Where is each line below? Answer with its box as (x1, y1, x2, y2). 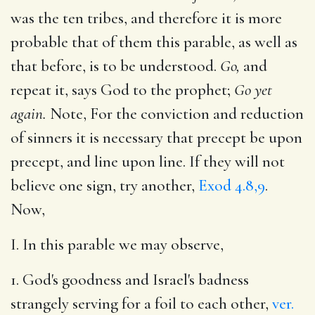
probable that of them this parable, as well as (11, 32, 297, 52)
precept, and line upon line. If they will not (11, 151, 285, 172)
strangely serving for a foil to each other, (11, 293, 272, 314)
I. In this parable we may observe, (11, 234, 224, 255)
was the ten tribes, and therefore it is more (11, 8, 282, 28)
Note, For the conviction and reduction (46, 103, 304, 124)
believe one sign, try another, (11, 175, 198, 195)
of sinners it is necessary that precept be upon (11, 127, 302, 148)
